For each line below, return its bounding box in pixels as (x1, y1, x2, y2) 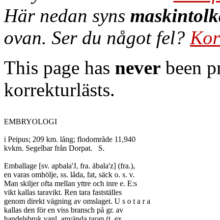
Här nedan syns (4, 5, 130, 26)
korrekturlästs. (4, 79, 115, 100)
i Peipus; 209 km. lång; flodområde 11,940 (4, 135, 136, 143)
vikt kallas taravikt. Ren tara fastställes (4, 188, 122, 196)
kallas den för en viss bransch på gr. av (4, 206, 123, 214)
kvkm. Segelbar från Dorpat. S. (4, 144, 92, 152)
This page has (4, 57, 115, 78)
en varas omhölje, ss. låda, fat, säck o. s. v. (4, 170, 135, 179)
